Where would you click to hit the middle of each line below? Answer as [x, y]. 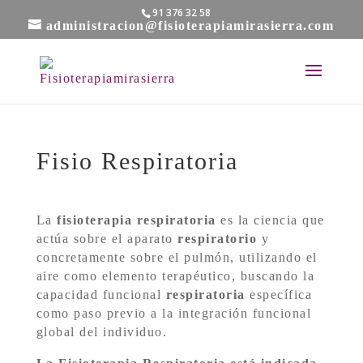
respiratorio [218, 239]
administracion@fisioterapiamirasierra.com [190, 26]
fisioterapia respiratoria [137, 220]
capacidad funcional [101, 295]
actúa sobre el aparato [107, 239]
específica [279, 295]
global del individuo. [102, 332]
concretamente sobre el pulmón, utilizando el [177, 257]
